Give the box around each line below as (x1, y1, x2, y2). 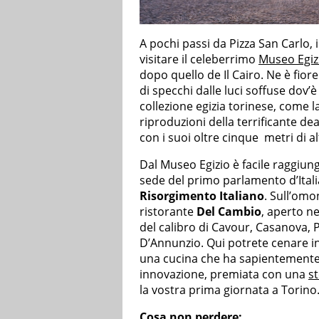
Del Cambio (194, 203, 261, 219)
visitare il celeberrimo (140, 51, 258, 67)
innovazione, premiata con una (140, 266, 308, 282)
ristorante (140, 203, 194, 219)
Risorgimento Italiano (140, 187, 264, 204)
